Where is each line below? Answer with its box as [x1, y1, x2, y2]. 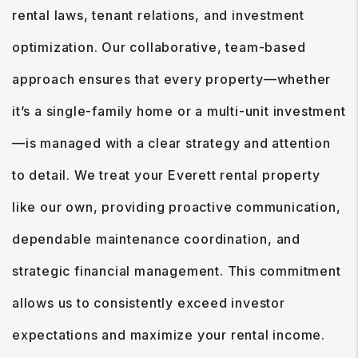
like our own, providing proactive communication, [12, 199, 341, 215]
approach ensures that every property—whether [12, 71, 332, 87]
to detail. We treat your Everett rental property [12, 167, 320, 183]
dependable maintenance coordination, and [12, 231, 300, 247]
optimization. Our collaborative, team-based [12, 39, 306, 55]
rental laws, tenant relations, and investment [12, 7, 304, 23]
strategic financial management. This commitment [12, 263, 341, 279]
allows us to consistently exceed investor [12, 295, 285, 311]
